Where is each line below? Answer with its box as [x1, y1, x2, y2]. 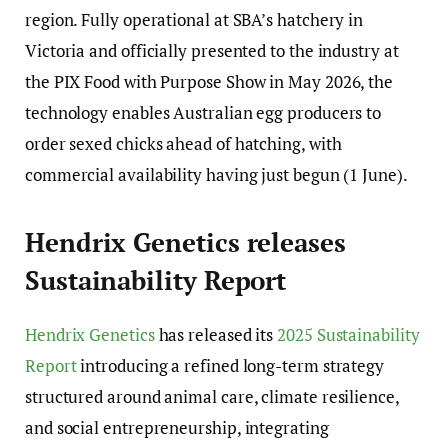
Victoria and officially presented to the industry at [25, 38, 399, 62]
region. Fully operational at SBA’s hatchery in [25, 7, 364, 31]
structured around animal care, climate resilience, [25, 385, 399, 409]
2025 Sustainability [277, 323, 420, 347]
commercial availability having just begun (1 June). [25, 162, 411, 186]
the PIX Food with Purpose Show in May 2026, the [25, 69, 394, 93]
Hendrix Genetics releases [25, 226, 346, 260]
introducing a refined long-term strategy [76, 354, 385, 378]
